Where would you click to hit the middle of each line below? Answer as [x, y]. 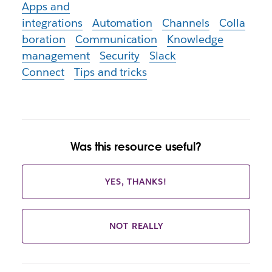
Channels [186, 23]
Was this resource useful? [136, 146]
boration [43, 39]
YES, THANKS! [136, 181]
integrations [52, 23]
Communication [116, 39]
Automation [122, 23]
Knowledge [195, 39]
